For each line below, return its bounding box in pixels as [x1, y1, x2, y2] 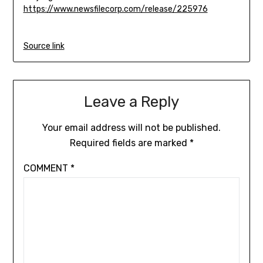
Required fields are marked [69, 137, 190, 149]
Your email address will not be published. [42, 122, 221, 134]
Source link [23, 41, 65, 51]
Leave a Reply [84, 93, 179, 112]
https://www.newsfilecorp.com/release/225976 [23, 4, 208, 14]
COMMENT [23, 163, 70, 174]
